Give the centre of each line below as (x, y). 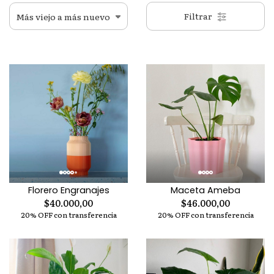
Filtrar (199, 16)
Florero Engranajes (68, 190)
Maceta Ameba (206, 191)
